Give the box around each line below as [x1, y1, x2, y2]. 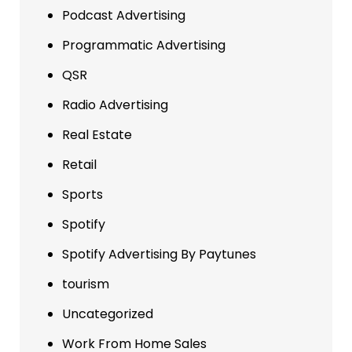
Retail [62, 155, 97, 174]
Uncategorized [62, 304, 153, 323]
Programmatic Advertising [62, 35, 225, 54]
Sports [62, 185, 103, 203]
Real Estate [62, 125, 132, 144]
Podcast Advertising [62, 5, 185, 24]
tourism [62, 274, 109, 293]
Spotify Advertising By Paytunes [62, 244, 256, 263]
